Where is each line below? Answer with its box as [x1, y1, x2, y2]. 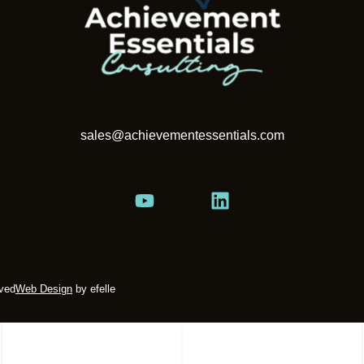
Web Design [15, 283, 72, 296]
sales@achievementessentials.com [80, 128, 284, 143]
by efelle [72, 283, 115, 296]
